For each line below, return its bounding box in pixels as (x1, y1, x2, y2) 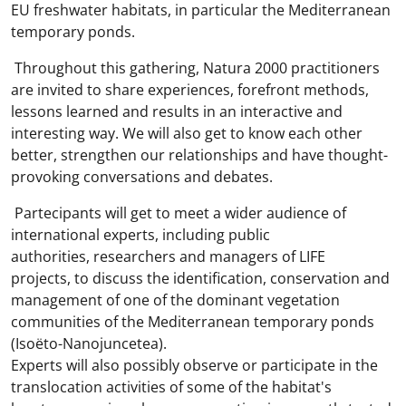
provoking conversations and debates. (11, 167, 273, 188)
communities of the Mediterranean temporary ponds (11, 312, 374, 333)
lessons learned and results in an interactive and (11, 101, 343, 122)
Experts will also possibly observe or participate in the (11, 355, 378, 376)
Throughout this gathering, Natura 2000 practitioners (11, 58, 380, 79)
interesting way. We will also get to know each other (11, 123, 362, 144)
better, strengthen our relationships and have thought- (11, 145, 388, 166)
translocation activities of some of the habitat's (11, 377, 332, 398)
